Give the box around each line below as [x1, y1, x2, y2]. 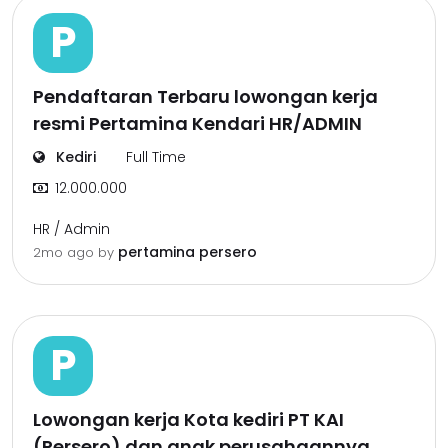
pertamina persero [118, 242, 257, 262]
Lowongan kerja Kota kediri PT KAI [33, 407, 344, 432]
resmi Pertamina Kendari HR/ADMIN [33, 111, 362, 136]
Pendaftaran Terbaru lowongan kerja [33, 84, 378, 109]
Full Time [126, 147, 186, 167]
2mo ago [33, 243, 98, 262]
